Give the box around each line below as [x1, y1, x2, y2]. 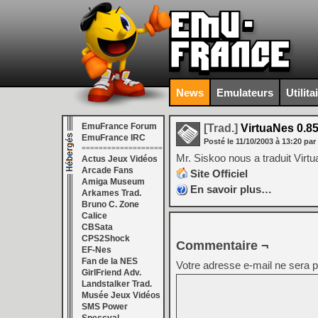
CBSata [82, 222, 113, 232]
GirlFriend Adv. [82, 268, 141, 278]
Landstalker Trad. [82, 279, 152, 289]
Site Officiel [190, 168, 248, 180]
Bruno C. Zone [82, 199, 139, 209]
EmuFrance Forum [82, 121, 157, 131]
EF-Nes [82, 245, 111, 255]
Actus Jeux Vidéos [82, 154, 158, 164]
